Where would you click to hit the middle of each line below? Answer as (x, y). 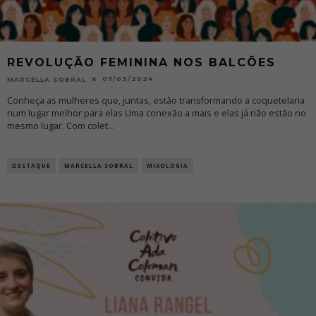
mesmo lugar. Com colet (57, 126)
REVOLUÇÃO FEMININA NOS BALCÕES (141, 62)
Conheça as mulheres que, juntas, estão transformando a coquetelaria (156, 100)
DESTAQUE (31, 165)
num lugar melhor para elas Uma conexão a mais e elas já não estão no (157, 113)
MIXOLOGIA (168, 165)
